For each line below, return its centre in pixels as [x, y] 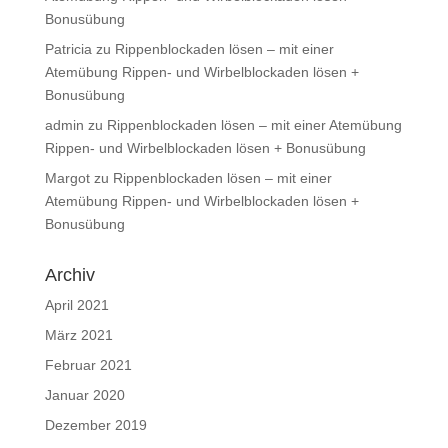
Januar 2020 [84, 395]
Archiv [69, 275]
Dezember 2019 [95, 425]
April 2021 [76, 305]
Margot [67, 178]
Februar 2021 [88, 365]
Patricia [68, 49]
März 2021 [78, 335]
